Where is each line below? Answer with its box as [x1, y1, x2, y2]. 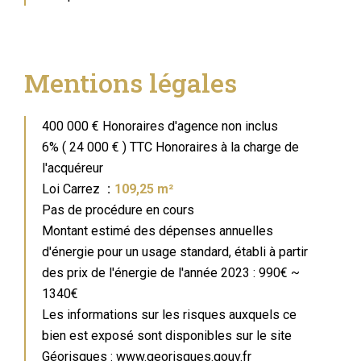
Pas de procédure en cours [42, 202, 194, 218]
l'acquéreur [42, 160, 103, 176]
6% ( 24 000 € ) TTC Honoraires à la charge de [42, 139, 299, 155]
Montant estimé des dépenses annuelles [42, 223, 273, 239]
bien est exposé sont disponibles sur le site [42, 328, 292, 343]
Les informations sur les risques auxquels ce [42, 307, 297, 322]
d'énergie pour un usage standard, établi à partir [42, 244, 308, 259]
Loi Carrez [42, 181, 103, 197]
